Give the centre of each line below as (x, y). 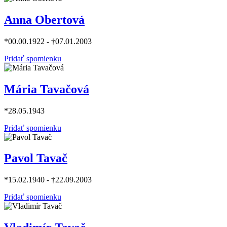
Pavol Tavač (36, 158)
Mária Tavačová (47, 89)
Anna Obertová (44, 20)
